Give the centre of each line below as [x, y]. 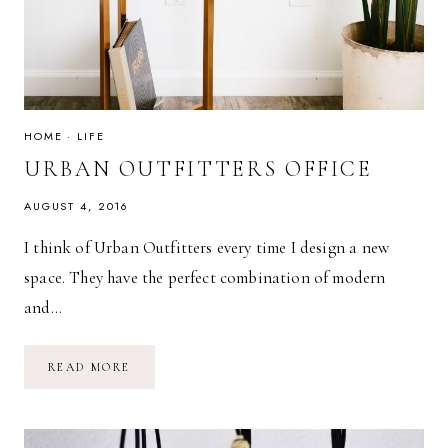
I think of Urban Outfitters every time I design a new [207, 248]
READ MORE [89, 367]
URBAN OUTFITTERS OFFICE [198, 169]
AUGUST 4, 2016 [77, 206]
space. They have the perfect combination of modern [205, 278]
